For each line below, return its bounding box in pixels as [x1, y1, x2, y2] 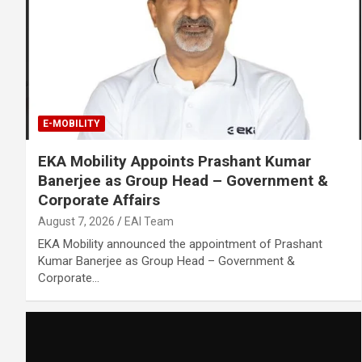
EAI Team [124, 214, 174, 228]
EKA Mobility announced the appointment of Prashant [38, 236, 322, 251]
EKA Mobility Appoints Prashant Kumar [38, 151, 311, 170]
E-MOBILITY [43, 117, 100, 129]
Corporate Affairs [38, 190, 160, 209]
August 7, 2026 [38, 214, 115, 228]
